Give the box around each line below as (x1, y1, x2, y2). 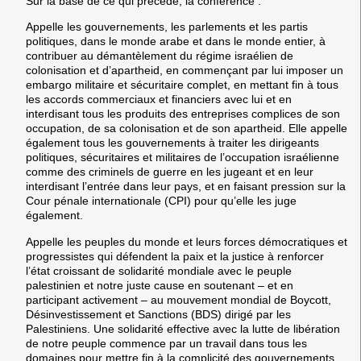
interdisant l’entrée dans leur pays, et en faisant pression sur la (26, 180, 346, 193)
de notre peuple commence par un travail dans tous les (26, 336, 307, 350)
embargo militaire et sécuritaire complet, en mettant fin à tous (26, 78, 338, 92)
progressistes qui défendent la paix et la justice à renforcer (26, 249, 324, 263)
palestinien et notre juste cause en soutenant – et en (26, 278, 293, 292)
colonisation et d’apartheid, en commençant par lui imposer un (26, 64, 343, 77)
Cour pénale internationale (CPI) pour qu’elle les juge (26, 194, 297, 208)
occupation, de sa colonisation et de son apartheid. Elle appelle (26, 122, 347, 135)
